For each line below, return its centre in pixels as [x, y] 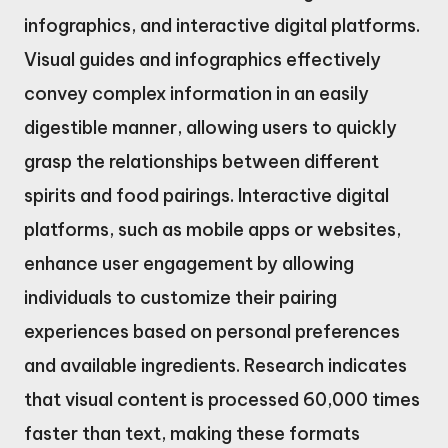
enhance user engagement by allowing [189, 264]
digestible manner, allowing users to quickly [210, 128]
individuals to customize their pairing [180, 298]
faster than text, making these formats [192, 434]
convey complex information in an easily [196, 94]
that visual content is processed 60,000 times [222, 400]
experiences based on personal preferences [212, 332]
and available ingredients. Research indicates [215, 366]
